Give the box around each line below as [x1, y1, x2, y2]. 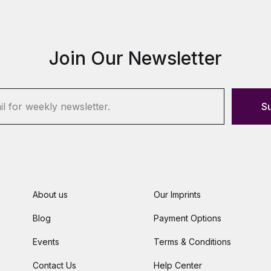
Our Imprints [154, 189, 201, 200]
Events [33, 237, 59, 247]
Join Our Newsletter [49, 47, 222, 69]
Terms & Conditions [154, 237, 231, 247]
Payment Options [154, 213, 221, 223]
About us [33, 189, 68, 200]
